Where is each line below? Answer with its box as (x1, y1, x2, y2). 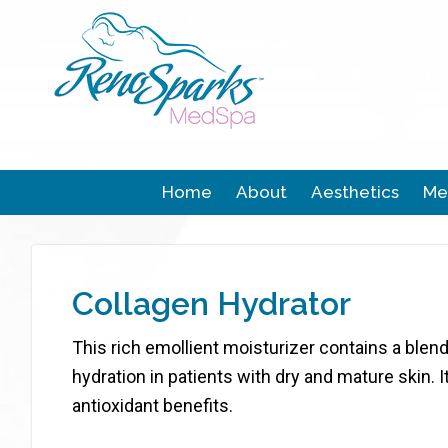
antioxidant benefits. (72, 395, 233, 416)
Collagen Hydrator (72, 285, 351, 322)
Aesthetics (310, 182, 399, 202)
